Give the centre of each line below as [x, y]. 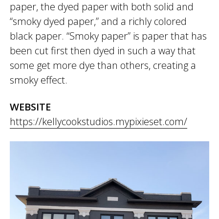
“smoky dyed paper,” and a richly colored [98, 21]
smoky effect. [39, 80]
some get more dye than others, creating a [103, 65]
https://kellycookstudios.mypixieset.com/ [99, 121]
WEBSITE [30, 107]
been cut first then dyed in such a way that [103, 51]
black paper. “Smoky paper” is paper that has [108, 36]
